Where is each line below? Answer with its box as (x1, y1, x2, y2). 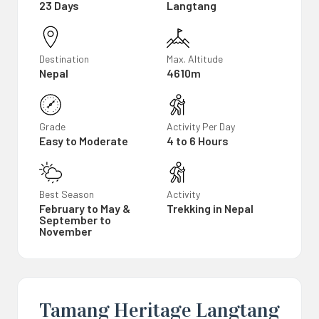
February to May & (39, 202, 130, 215)
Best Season (39, 188, 94, 200)
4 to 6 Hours (167, 134, 229, 147)
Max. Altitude (167, 53, 223, 65)
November (39, 224, 92, 238)
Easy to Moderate (39, 134, 128, 147)
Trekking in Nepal (167, 202, 253, 215)
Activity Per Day (167, 120, 235, 132)
